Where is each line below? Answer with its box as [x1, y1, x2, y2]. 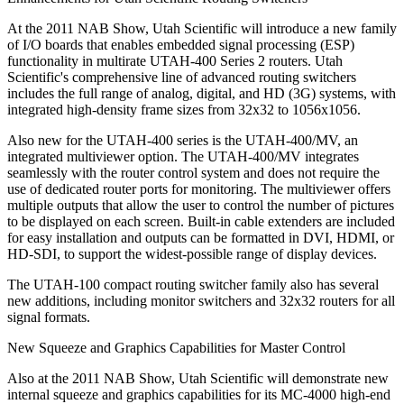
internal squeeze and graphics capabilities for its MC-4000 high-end [7, 386, 390, 402]
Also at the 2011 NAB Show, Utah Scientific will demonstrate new [7, 370, 389, 386]
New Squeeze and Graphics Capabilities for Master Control [7, 339, 345, 355]
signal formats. [7, 308, 90, 325]
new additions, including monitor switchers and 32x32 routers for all [7, 292, 395, 308]
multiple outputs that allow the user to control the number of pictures [7, 197, 394, 213]
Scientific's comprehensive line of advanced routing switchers [7, 69, 356, 85]
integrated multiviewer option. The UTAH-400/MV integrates [7, 148, 359, 164]
